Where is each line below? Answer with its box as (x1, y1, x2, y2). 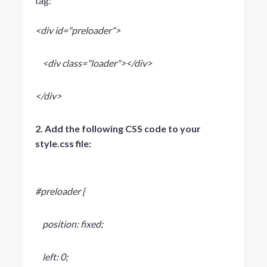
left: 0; (35, 250, 68, 262)
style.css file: (35, 137, 91, 149)
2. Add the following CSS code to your (35, 122, 201, 134)
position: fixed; (35, 218, 103, 229)
